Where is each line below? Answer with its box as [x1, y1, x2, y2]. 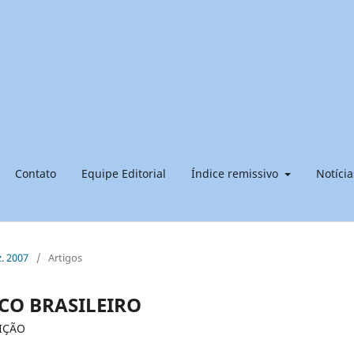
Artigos [48, 250, 82, 265]
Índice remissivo [191, 165, 281, 181]
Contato [15, 165, 56, 181]
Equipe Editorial [81, 165, 166, 181]
